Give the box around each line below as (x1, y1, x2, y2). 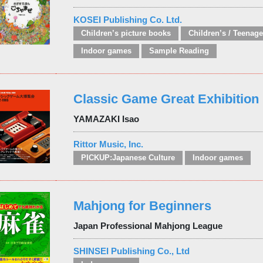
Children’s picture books (80, 29, 171, 38)
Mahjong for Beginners (73, 198, 211, 213)
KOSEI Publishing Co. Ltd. (73, 14, 182, 25)
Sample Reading (149, 46, 209, 56)
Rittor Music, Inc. (73, 139, 143, 149)
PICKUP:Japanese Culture (80, 153, 175, 163)
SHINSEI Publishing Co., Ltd (73, 245, 190, 256)
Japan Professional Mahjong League (73, 220, 222, 231)
